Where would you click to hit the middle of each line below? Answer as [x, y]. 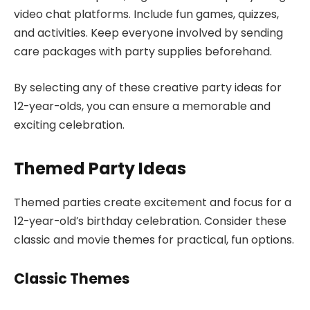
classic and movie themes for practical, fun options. [154, 239]
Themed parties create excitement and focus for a [153, 202]
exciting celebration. [69, 125]
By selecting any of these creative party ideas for [148, 87]
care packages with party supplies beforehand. [143, 52]
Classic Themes [72, 278]
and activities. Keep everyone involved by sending [148, 33]
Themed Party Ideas [100, 168]
